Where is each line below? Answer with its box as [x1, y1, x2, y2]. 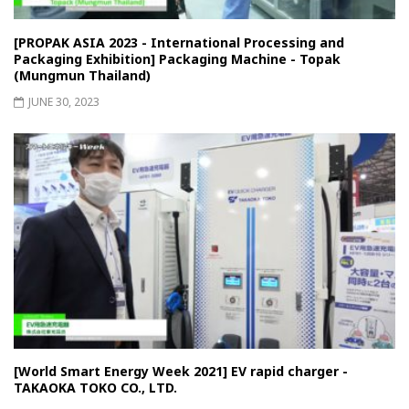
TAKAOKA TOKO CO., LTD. [14, 379, 177, 397]
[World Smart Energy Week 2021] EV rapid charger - [14, 362, 348, 381]
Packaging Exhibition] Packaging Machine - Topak [14, 49, 341, 68]
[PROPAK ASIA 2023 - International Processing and [14, 33, 344, 51]
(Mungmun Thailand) [14, 66, 151, 84]
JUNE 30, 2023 [28, 93, 100, 110]
